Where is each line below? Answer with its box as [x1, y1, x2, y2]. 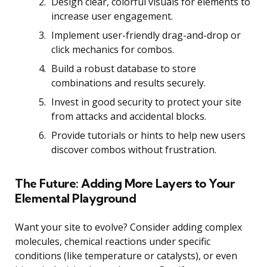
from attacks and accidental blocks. [51, 109, 206, 123]
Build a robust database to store [51, 61, 196, 75]
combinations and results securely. [51, 76, 206, 89]
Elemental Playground [15, 190, 136, 206]
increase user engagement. [51, 9, 173, 23]
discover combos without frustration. [51, 142, 216, 156]
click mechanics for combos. [51, 42, 174, 56]
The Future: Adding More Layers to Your [15, 175, 234, 191]
